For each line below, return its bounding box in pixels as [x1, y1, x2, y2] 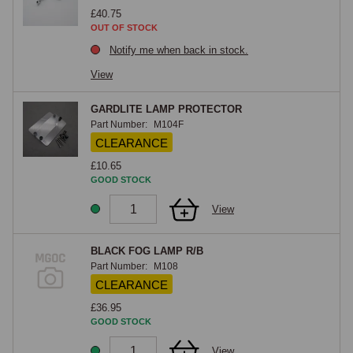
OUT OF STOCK [91, 23, 158, 32]
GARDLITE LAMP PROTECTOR [91, 103, 242, 115]
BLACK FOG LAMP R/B [91, 245, 203, 257]
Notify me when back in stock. [110, 44, 248, 56]
